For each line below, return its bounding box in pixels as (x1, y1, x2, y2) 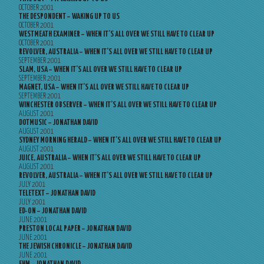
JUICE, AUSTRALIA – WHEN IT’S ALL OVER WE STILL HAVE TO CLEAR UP (19, 154, 201, 162)
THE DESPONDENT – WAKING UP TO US (19, 13, 120, 21)
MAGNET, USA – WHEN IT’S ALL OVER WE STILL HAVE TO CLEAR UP (19, 84, 189, 91)
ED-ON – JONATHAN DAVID (19, 207, 87, 215)
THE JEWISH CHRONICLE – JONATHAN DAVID (19, 243, 132, 250)
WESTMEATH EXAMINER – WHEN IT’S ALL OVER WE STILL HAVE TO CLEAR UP (19, 31, 214, 38)
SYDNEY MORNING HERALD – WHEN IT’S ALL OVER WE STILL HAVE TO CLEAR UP (19, 137, 222, 144)
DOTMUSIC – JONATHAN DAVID (19, 119, 98, 127)
